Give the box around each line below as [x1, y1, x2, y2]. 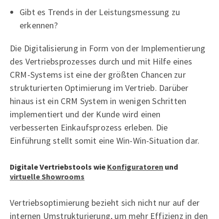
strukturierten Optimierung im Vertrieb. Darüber [10, 82, 189, 93]
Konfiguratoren [107, 161, 163, 172]
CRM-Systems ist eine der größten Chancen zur [10, 68, 186, 80]
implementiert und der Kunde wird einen [10, 108, 161, 120]
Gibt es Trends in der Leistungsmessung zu [20, 6, 180, 18]
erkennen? [20, 19, 58, 31]
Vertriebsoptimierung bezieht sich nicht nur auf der [10, 197, 200, 208]
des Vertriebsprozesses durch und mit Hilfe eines [10, 55, 193, 67]
